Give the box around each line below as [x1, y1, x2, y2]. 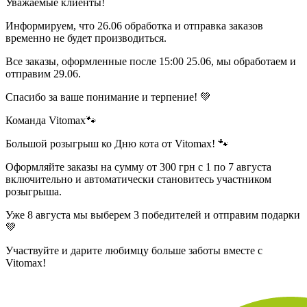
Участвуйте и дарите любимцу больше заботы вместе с [5, 244, 262, 256]
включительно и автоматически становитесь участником [5, 173, 271, 185]
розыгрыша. [5, 185, 62, 197]
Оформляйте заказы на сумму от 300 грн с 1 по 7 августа [5, 160, 271, 173]
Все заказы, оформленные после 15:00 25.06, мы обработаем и [5, 55, 296, 67]
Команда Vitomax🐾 [5, 114, 97, 126]
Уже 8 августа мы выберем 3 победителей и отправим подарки [5, 208, 300, 221]
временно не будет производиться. [5, 32, 167, 44]
